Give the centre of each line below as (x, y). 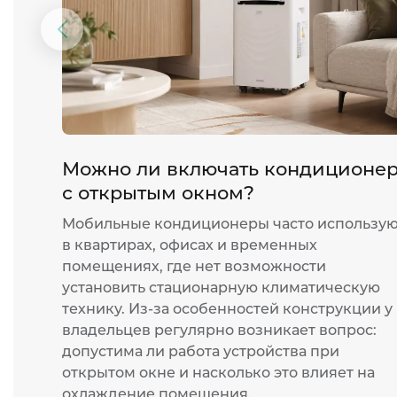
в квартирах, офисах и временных (190, 245)
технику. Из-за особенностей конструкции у (227, 309)
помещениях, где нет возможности (194, 266)
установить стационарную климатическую (221, 288)
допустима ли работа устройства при (201, 351)
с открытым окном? (158, 193)
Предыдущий (111, 39)
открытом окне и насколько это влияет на (218, 373)
